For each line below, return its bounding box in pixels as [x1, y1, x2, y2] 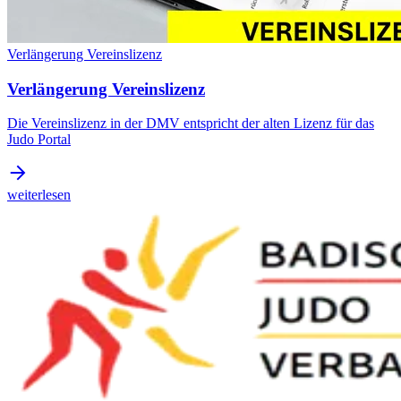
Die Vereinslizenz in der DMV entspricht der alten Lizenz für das [7, 115, 374, 132]
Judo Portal [7, 132, 71, 148]
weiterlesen [7, 187, 71, 203]
